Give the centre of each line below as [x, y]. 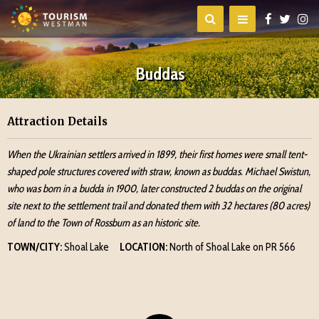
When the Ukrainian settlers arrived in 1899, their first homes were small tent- [157, 155]
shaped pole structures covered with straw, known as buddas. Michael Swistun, [159, 172]
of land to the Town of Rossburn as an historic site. [104, 223]
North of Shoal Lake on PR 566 [231, 247]
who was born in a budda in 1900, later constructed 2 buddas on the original [154, 189]
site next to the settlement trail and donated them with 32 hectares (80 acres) [158, 206]
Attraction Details [57, 121]
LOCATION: [143, 247]
